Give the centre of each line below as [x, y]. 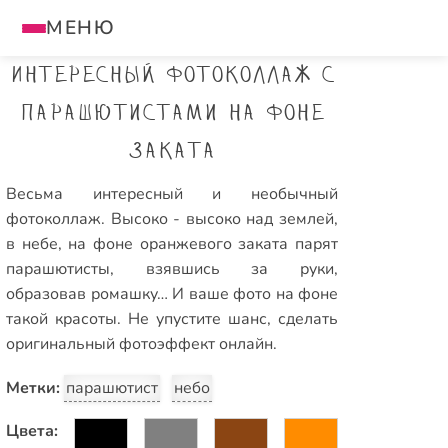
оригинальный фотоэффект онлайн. [141, 344]
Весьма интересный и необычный [172, 194]
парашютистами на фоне [172, 114]
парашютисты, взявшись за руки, [172, 269]
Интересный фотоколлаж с [172, 76]
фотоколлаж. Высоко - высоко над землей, [172, 219]
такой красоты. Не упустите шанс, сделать [172, 319]
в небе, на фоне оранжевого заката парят [172, 244]
